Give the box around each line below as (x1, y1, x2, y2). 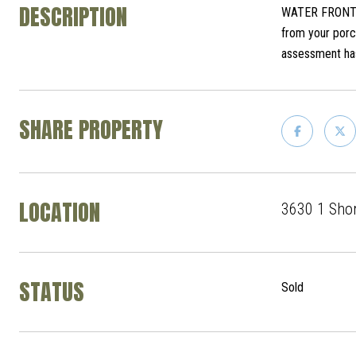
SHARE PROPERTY (19, 113, 163, 146)
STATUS (19, 275, 84, 308)
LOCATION (19, 195, 100, 229)
